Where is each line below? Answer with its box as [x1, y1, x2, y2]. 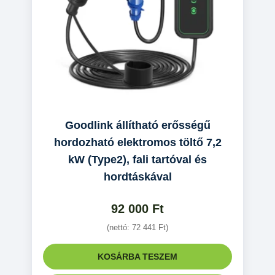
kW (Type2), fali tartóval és [68, 153, 207, 166]
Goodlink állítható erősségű [64, 118, 211, 131]
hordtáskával [103, 170, 172, 183]
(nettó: [107, 222, 132, 232]
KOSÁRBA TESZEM [98, 251, 177, 261]
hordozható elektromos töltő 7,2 [53, 136, 222, 149]
